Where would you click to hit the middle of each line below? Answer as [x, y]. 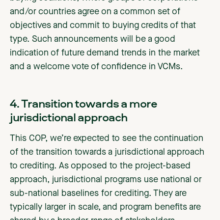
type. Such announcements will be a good [93, 40]
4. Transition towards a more [83, 103]
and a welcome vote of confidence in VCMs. [96, 67]
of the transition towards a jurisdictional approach [107, 152]
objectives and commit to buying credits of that [103, 26]
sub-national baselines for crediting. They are [98, 194]
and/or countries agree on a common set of [95, 12]
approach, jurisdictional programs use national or [106, 180]
